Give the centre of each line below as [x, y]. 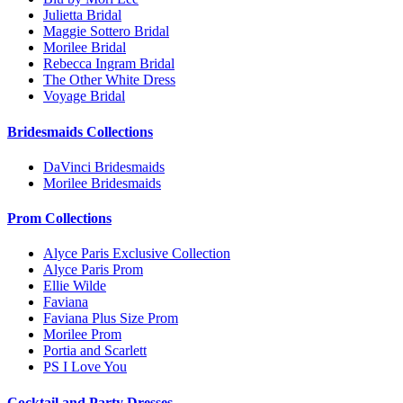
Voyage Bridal [84, 96]
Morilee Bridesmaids [102, 183]
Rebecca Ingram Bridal [109, 64]
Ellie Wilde [75, 286]
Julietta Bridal [82, 15]
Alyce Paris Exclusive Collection [137, 254]
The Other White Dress [109, 80]
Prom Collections [59, 219]
